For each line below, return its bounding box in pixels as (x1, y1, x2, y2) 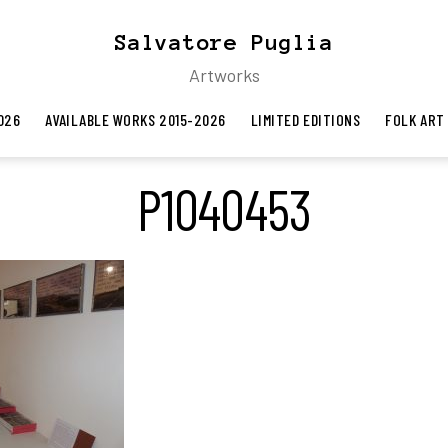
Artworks (188, 64, 260, 86)
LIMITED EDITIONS (250, 110, 361, 129)
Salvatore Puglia (114, 30, 334, 54)
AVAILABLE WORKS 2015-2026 (45, 110, 226, 129)
